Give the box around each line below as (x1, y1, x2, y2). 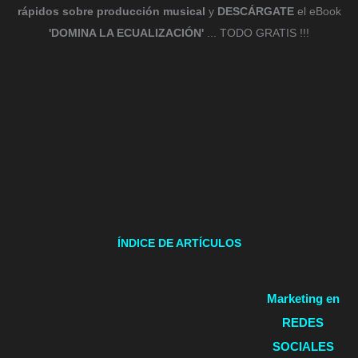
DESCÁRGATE (217, 5, 294, 18)
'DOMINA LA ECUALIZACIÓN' (49, 26, 204, 39)
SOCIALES (272, 339, 334, 353)
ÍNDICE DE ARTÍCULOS (117, 237, 241, 249)
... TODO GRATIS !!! (204, 26, 309, 39)
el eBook (293, 5, 341, 18)
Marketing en (266, 291, 340, 305)
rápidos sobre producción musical (17, 5, 205, 18)
